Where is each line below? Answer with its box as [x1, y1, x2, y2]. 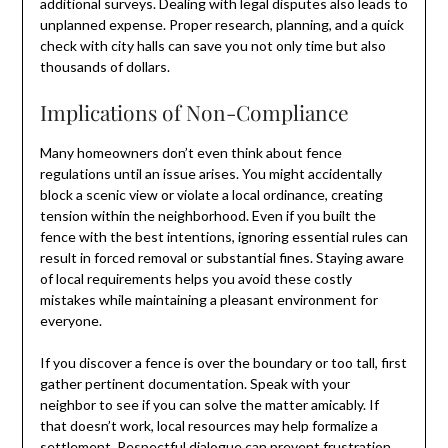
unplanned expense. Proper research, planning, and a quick [39, 15, 404, 33]
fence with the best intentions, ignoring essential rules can [39, 227, 408, 245]
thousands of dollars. [39, 57, 170, 75]
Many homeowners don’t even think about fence [39, 143, 342, 161]
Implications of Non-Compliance [39, 97, 349, 126]
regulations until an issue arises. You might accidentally [39, 164, 382, 182]
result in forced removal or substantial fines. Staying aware [39, 248, 404, 266]
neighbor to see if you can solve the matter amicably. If [39, 395, 379, 413]
